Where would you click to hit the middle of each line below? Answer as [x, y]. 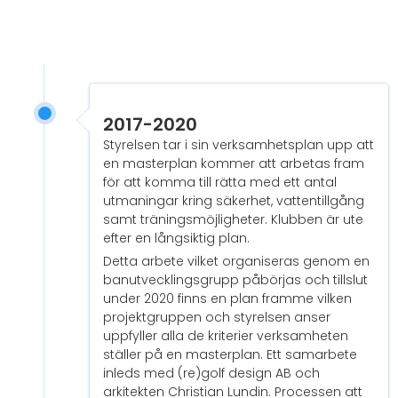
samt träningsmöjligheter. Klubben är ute [233, 220]
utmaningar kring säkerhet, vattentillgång [234, 201]
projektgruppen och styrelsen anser [217, 318]
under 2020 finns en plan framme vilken [227, 299]
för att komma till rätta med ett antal [220, 183]
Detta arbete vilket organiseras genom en [236, 262]
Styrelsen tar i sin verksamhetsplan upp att [239, 145]
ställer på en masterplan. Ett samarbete [230, 355]
